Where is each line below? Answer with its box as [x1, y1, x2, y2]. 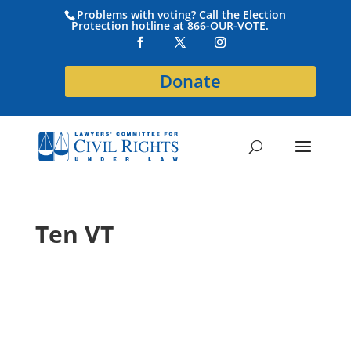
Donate [160, 68, 222, 93]
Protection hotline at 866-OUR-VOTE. [71, 17, 270, 33]
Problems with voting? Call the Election [77, 6, 287, 22]
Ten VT [34, 218, 114, 250]
